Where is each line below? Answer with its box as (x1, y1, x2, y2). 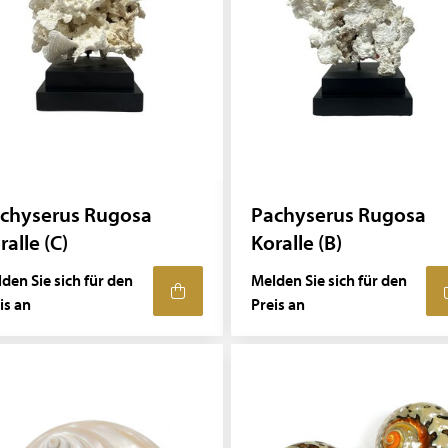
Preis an (250, 294, 305, 314)
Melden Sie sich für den (250, 270, 407, 290)
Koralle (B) (250, 228, 342, 256)
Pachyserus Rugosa (250, 200, 426, 228)
